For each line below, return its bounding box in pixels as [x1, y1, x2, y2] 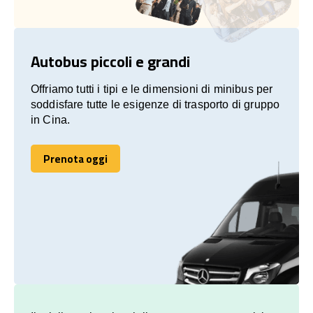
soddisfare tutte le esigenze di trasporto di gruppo [31, 98, 280, 110]
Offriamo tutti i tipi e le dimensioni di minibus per [31, 82, 273, 95]
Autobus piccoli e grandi [31, 46, 190, 76]
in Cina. [31, 113, 71, 126]
